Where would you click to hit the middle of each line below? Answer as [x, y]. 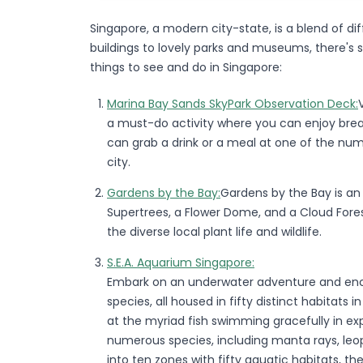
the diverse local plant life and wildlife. [214, 231]
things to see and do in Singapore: [186, 67]
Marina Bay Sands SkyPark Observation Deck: [233, 103]
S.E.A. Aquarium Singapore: [181, 262]
